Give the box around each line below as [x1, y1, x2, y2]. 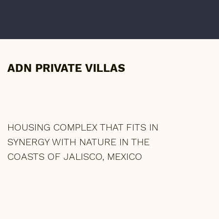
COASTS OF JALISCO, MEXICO [7, 150, 142, 162]
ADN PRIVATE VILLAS [7, 62, 125, 75]
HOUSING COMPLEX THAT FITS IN [7, 121, 158, 133]
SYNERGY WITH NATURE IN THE [7, 135, 150, 148]
